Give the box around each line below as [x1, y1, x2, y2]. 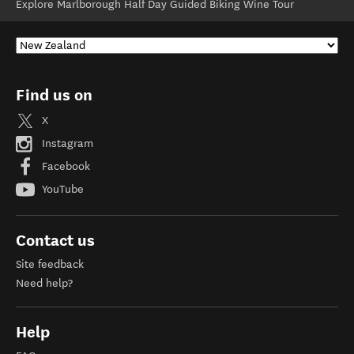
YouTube [39, 182, 84, 196]
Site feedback [16, 258, 84, 271]
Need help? [16, 277, 73, 290]
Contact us [16, 231, 95, 250]
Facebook [39, 159, 90, 173]
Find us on [16, 85, 92, 104]
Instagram [39, 136, 93, 150]
